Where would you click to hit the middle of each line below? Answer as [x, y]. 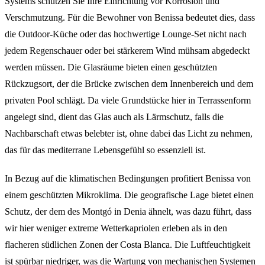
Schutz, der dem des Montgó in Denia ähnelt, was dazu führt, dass [128, 211]
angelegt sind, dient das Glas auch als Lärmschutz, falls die [114, 117]
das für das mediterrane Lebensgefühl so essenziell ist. [105, 150]
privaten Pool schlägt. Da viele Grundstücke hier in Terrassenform [128, 100]
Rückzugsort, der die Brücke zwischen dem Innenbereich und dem [129, 83]
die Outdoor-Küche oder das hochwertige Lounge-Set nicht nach [126, 34]
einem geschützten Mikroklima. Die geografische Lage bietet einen [129, 195]
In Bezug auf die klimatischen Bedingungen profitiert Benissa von [128, 178]
